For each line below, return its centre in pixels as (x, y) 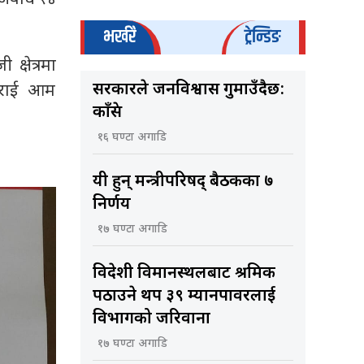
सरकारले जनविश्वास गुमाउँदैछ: (188, 90)
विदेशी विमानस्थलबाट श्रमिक (184, 273)
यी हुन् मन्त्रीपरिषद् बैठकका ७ (182, 182)
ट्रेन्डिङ (262, 37)
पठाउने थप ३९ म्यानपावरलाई (184, 296)
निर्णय (111, 204)
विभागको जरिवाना (151, 319)
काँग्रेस (107, 113)
